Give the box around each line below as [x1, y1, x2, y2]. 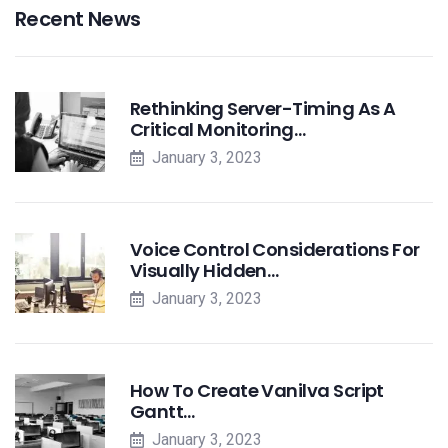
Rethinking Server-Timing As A [130, 96, 396, 121]
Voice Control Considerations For [130, 237, 420, 262]
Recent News [15, 5, 141, 33]
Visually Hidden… [130, 258, 279, 283]
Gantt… [130, 399, 195, 424]
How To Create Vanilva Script [130, 378, 384, 403]
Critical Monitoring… [130, 117, 306, 142]
